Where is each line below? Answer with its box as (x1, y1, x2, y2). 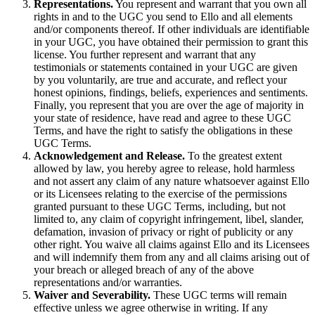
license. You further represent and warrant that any (34, 48, 256, 60)
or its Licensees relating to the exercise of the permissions (34, 187, 287, 200)
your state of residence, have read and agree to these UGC (34, 111, 291, 124)
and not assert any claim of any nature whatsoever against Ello (34, 174, 309, 187)
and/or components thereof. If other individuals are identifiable (34, 22, 309, 35)
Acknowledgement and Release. (34, 149, 185, 162)
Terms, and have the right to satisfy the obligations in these (34, 124, 292, 136)
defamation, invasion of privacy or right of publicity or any (34, 225, 293, 238)
